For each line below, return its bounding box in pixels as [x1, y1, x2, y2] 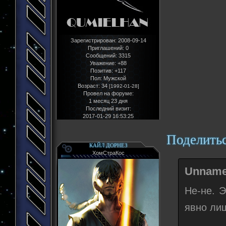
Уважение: [90, 60, 116, 66]
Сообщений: [86, 52, 117, 59]
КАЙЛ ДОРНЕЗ [89, 142, 128, 148]
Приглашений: [88, 44, 124, 51]
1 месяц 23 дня [89, 97, 128, 104]
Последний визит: [85, 105, 131, 111]
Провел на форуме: [83, 90, 134, 96]
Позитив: [90, 67, 113, 74]
